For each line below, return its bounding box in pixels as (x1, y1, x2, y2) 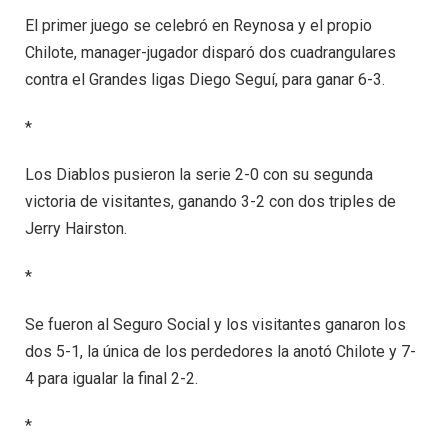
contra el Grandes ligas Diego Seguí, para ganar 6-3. (25, 69, 385, 89)
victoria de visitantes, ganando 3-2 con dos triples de (25, 192, 396, 212)
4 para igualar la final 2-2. (25, 368, 198, 388)
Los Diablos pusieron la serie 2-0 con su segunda (25, 165, 373, 185)
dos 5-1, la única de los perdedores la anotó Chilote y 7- (25, 341, 416, 361)
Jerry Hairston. (25, 219, 127, 239)
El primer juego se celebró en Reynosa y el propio (25, 15, 372, 35)
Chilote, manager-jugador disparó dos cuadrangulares (25, 42, 396, 62)
